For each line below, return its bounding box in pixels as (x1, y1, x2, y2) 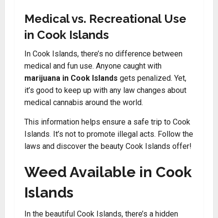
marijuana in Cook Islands (24, 73, 118, 83)
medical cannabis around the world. (24, 98, 143, 107)
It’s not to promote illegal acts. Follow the (51, 129, 193, 139)
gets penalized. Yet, (118, 73, 186, 83)
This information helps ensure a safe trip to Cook (24, 117, 190, 127)
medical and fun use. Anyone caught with (24, 61, 162, 71)
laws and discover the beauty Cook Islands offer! (24, 142, 192, 151)
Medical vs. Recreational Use (24, 12, 186, 26)
